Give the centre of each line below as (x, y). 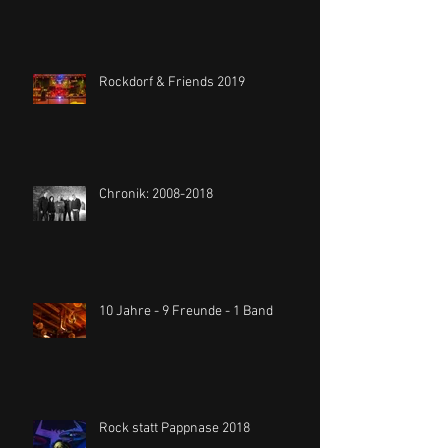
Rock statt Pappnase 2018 (174, 429)
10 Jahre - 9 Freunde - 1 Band (186, 312)
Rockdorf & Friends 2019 (172, 83)
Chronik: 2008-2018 (156, 195)
